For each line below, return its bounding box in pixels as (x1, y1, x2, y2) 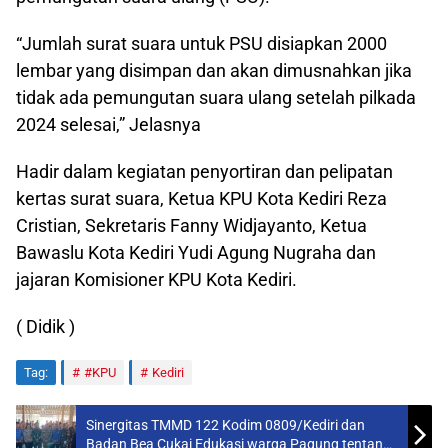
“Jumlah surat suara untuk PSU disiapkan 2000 (16, 32, 387, 54)
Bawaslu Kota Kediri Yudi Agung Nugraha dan (16, 241, 376, 263)
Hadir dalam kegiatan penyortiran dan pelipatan (16, 160, 393, 182)
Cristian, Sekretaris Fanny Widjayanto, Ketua (16, 214, 367, 236)
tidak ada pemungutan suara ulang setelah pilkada (16, 86, 416, 108)
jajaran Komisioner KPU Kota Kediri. (16, 268, 297, 290)
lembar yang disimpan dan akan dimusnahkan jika (16, 59, 412, 81)
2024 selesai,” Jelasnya (16, 113, 201, 135)
